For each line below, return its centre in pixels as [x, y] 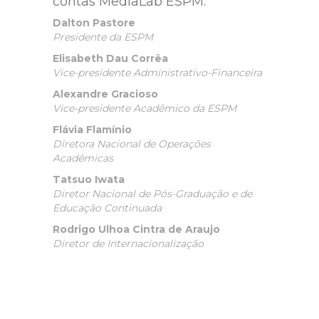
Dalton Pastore [94, 23]
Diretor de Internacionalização [128, 244]
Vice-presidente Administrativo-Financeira [157, 73]
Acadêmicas [83, 158]
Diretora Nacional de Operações [132, 144]
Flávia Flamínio [92, 130]
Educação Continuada [107, 208]
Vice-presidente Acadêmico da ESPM [145, 108]
